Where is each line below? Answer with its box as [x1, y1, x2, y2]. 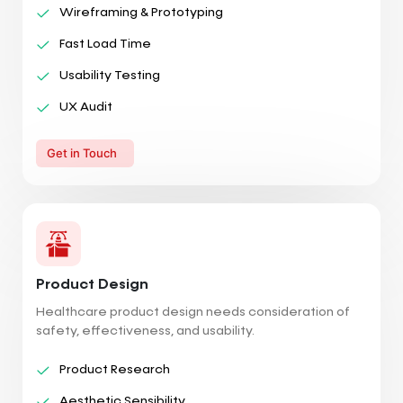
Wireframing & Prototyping [59, 5, 223, 19]
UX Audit [59, 100, 112, 113]
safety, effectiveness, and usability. [36, 324, 255, 337]
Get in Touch [47, 145, 117, 160]
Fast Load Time [59, 37, 151, 50]
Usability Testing [59, 68, 160, 82]
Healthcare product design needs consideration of [36, 305, 350, 318]
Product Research [59, 363, 170, 376]
